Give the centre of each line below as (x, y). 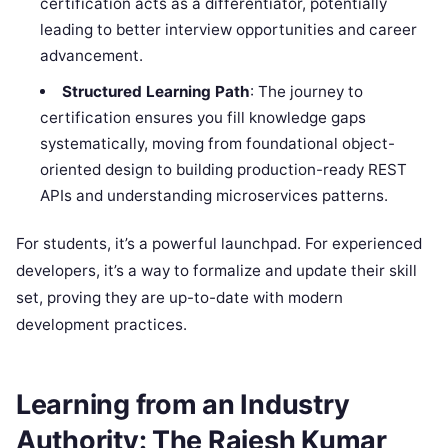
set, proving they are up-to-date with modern (179, 298)
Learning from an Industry (183, 404)
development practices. (101, 325)
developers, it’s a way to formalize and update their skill (216, 271)
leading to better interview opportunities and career (229, 29)
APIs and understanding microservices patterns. (214, 195)
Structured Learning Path (155, 91)
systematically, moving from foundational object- (218, 143)
